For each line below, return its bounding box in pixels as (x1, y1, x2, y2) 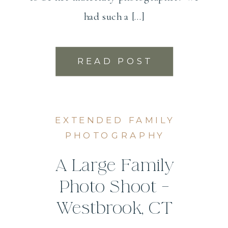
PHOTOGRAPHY (65, 129, 165, 140)
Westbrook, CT (55, 198, 173, 219)
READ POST (77, 55, 153, 67)
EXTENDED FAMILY (54, 115, 175, 126)
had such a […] (84, 10, 145, 23)
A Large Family (54, 155, 174, 176)
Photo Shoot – (59, 177, 169, 197)
